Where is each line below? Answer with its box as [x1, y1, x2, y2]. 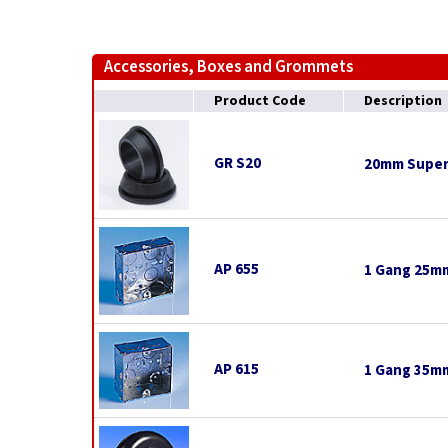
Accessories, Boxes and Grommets [104, 55, 353, 79]
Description [364, 91, 442, 111]
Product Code [214, 91, 306, 111]
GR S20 [214, 153, 261, 174]
